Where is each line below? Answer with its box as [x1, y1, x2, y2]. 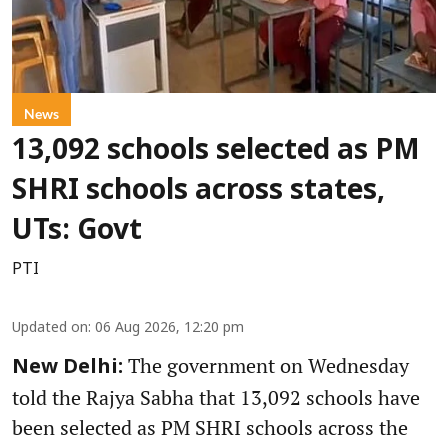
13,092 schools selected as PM [12, 134, 420, 169]
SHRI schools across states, [12, 174, 385, 209]
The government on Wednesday [123, 351, 409, 379]
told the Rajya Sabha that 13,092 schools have [12, 383, 420, 411]
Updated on [12, 319, 88, 337]
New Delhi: [12, 355, 123, 380]
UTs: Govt [12, 214, 142, 249]
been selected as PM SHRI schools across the [12, 413, 408, 441]
